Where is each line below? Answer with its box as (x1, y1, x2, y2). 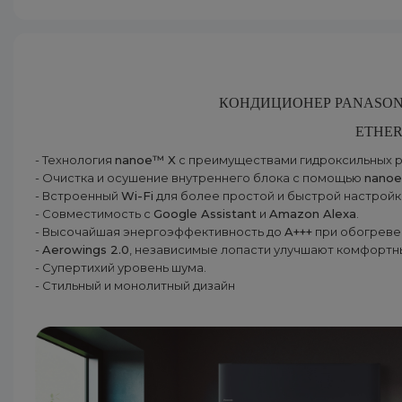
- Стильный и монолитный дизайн (35, 278, 235, 293)
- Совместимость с (35, 206, 153, 221)
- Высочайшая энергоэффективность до (35, 224, 284, 239)
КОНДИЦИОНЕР (219, 95, 336, 110)
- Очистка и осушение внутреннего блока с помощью (35, 170, 364, 185)
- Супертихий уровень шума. (35, 260, 206, 275)
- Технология (35, 153, 115, 167)
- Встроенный (35, 188, 121, 203)
